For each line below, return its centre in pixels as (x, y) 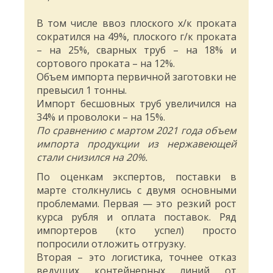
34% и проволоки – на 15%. (101, 117)
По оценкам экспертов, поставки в (136, 177)
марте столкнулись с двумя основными (136, 190)
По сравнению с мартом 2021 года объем (136, 131)
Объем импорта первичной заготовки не (136, 77)
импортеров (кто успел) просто (136, 231)
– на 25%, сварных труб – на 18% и (136, 50)
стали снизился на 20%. (92, 158)
